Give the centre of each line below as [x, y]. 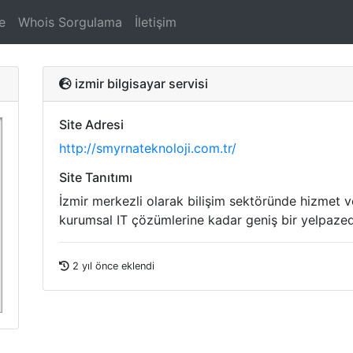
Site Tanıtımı [96, 177]
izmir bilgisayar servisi [140, 84]
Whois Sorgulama [70, 22]
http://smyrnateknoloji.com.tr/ [148, 148]
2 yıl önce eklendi [112, 266]
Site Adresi [91, 124]
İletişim [156, 22]
